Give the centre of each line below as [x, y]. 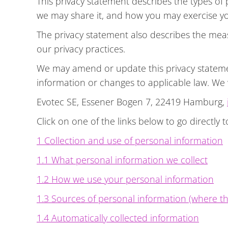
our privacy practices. [81, 49]
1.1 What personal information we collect [122, 160]
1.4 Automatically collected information [118, 218]
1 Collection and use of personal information [130, 140]
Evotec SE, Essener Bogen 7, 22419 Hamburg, [132, 102]
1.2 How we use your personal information [125, 179]
